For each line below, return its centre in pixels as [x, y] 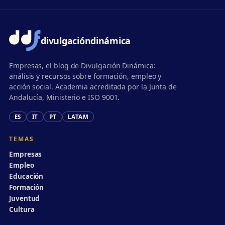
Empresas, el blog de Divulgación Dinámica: [82, 66]
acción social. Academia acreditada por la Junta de [93, 87]
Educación [26, 177]
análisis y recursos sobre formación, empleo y [85, 76]
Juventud [25, 199]
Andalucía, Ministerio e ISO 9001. [65, 97]
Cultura [22, 210]
